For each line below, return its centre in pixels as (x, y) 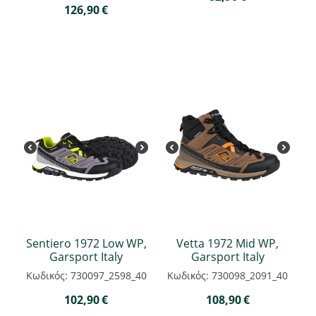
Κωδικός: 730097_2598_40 (86, 275)
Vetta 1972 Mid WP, (227, 243)
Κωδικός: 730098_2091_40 (227, 275)
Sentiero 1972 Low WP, (86, 243)
